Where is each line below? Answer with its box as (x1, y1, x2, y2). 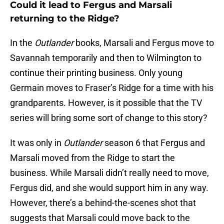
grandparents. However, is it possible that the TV (10, 97, 202, 108)
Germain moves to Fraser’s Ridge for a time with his (10, 82, 213, 93)
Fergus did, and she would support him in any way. (10, 182, 208, 193)
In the (10, 37, 34, 48)
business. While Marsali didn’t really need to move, (10, 167, 209, 178)
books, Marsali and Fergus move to (73, 37, 214, 48)
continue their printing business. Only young (10, 67, 182, 78)
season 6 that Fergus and (102, 137, 205, 148)
